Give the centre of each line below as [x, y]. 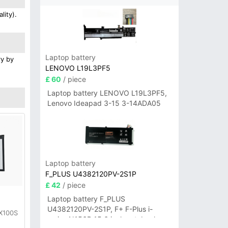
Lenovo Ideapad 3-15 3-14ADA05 [104, 103]
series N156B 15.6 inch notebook [102, 219]
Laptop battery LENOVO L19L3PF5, [107, 93]
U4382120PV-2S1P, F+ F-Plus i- [100, 209]
